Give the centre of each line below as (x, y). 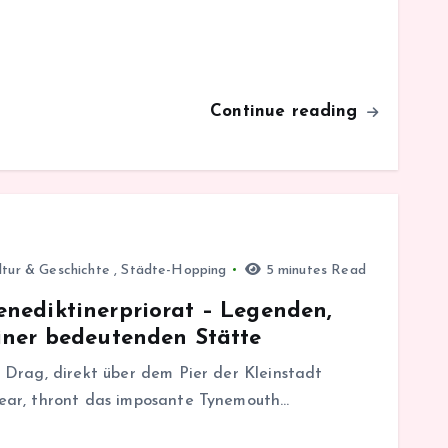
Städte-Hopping (174, 270)
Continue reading (287, 111)
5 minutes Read (313, 270)
